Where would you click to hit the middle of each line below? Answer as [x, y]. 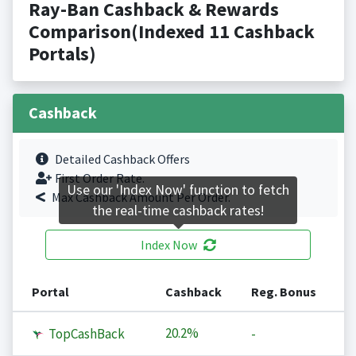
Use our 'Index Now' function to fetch [178, 190]
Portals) [62, 54]
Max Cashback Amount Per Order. [141, 197]
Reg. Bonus [283, 292]
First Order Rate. [99, 178]
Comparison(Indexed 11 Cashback [171, 32]
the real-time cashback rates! [178, 211]
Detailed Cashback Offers [122, 159]
